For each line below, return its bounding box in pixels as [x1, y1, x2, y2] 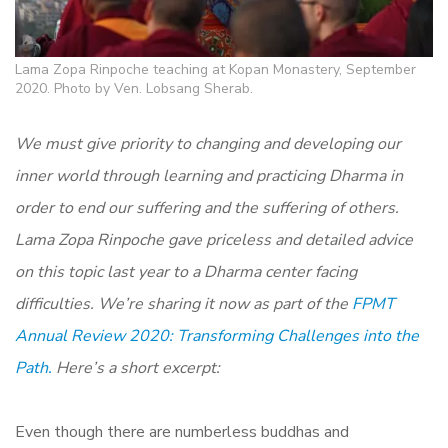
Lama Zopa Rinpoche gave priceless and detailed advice [15, 229, 413, 252]
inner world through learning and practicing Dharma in [15, 165, 403, 188]
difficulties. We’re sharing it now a [15, 293, 261, 316]
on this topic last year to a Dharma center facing [15, 261, 357, 284]
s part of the [261, 293, 352, 316]
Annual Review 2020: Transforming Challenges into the [15, 325, 419, 348]
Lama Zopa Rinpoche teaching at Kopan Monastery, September [15, 60, 416, 80]
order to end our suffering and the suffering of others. [15, 197, 399, 220]
